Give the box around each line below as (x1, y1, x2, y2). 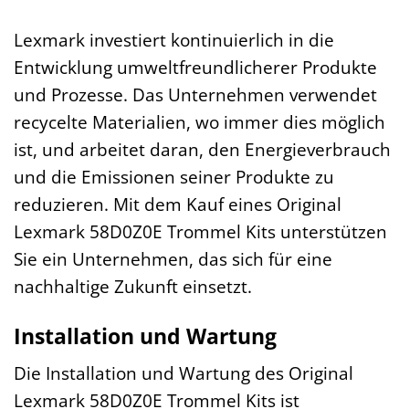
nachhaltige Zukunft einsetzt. (14, 273, 252, 299)
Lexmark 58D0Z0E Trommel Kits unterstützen (14, 218, 387, 244)
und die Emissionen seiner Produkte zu (14, 163, 334, 189)
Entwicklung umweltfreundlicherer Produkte (14, 54, 377, 79)
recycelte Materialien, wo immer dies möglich (14, 109, 385, 134)
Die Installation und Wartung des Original (14, 361, 353, 386)
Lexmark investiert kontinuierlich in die (14, 26, 334, 52)
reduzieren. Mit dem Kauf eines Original (14, 191, 341, 216)
